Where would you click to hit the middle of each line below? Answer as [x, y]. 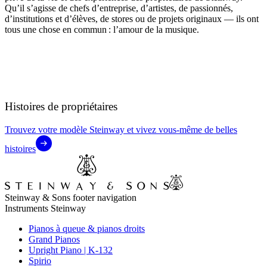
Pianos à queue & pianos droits [87, 229]
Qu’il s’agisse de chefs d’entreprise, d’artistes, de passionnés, [119, 8]
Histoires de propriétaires [61, 107]
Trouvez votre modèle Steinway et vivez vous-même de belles [121, 130]
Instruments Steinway [45, 209]
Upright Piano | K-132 [71, 250]
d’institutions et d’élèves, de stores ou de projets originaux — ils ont [132, 18]
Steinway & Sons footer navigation [71, 198]
